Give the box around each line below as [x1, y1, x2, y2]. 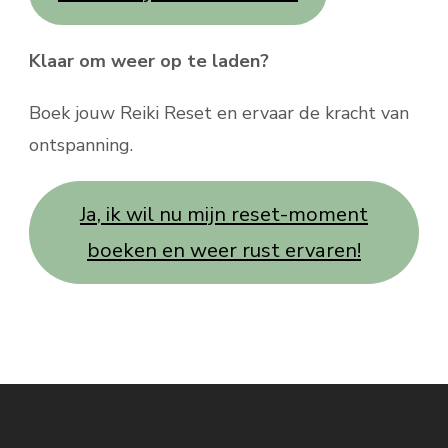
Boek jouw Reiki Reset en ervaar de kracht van [29, 101, 409, 126]
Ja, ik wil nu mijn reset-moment [80, 200, 368, 228]
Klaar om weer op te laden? [29, 49, 269, 74]
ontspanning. [29, 133, 133, 158]
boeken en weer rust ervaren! [87, 236, 361, 264]
